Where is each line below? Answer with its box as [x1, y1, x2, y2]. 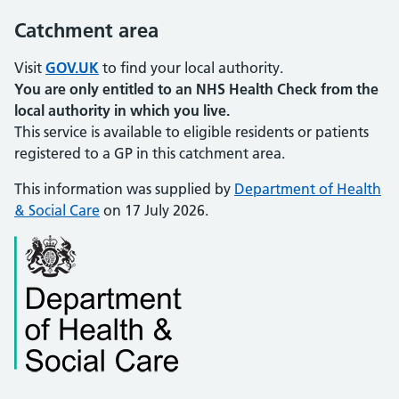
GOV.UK [45, 59, 99, 77]
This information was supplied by [14, 180, 234, 198]
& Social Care [14, 201, 100, 219]
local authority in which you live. [14, 102, 230, 119]
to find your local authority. [99, 59, 283, 77]
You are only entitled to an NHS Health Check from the [14, 80, 379, 98]
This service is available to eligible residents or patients [14, 123, 369, 141]
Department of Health [234, 180, 381, 198]
